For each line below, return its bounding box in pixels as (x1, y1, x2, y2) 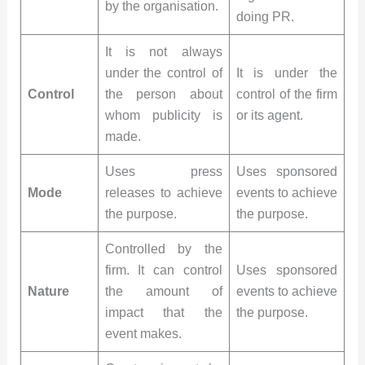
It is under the (235, 65, 337, 80)
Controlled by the (104, 241, 222, 256)
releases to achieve (104, 185, 222, 200)
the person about (104, 86, 222, 101)
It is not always (104, 44, 222, 59)
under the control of (104, 65, 222, 80)
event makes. (104, 326, 182, 341)
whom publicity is (104, 108, 222, 122)
